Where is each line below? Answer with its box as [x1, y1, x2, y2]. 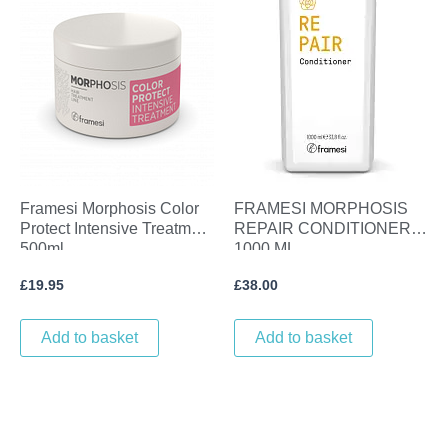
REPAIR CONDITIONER [234, 219, 411, 237]
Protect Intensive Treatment [20, 219, 213, 237]
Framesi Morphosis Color [20, 199, 199, 217]
